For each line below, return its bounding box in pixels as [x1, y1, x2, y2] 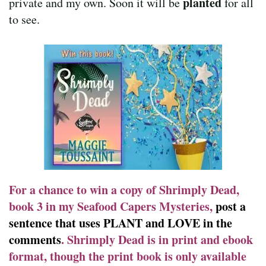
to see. [9, 11, 40, 27]
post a [216, 197, 246, 215]
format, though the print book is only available [9, 247, 246, 265]
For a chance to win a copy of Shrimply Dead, [9, 180, 239, 198]
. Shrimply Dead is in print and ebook [61, 230, 253, 248]
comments [9, 230, 61, 248]
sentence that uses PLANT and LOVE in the [9, 214, 232, 232]
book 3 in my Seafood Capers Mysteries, [9, 197, 216, 215]
